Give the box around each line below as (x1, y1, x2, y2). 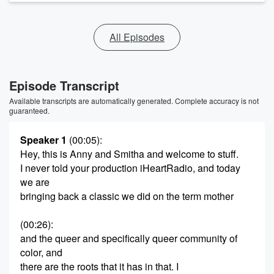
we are (20, 175, 50, 189)
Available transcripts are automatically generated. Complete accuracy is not (9, 95, 259, 106)
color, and (20, 245, 62, 259)
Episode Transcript (9, 76, 119, 94)
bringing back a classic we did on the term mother (20, 189, 234, 203)
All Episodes (109, 30, 165, 44)
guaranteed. (9, 105, 50, 116)
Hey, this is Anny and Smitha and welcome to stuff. (20, 147, 239, 161)
